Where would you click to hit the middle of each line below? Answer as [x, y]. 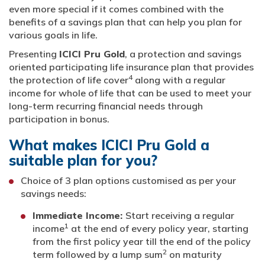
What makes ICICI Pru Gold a [109, 145]
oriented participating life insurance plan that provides [131, 67]
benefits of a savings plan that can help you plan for [125, 22]
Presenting [34, 54]
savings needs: [54, 193]
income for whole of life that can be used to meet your [130, 93]
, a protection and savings [183, 54]
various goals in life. [53, 35]
